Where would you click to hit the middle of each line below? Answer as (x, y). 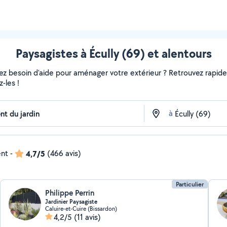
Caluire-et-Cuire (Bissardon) (81, 209)
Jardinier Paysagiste (71, 202)
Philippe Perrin (70, 193)
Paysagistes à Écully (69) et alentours (113, 53)
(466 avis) (64, 153)
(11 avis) (88, 217)
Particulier (190, 184)
